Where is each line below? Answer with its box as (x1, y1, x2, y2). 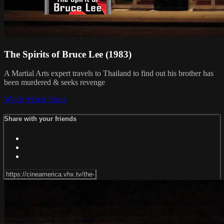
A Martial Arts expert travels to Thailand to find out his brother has (4, 69, 213, 78)
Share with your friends (4, 115, 76, 123)
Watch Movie (4, 95, 48, 104)
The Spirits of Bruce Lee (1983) (4, 48, 131, 59)
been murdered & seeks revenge (4, 78, 105, 87)
